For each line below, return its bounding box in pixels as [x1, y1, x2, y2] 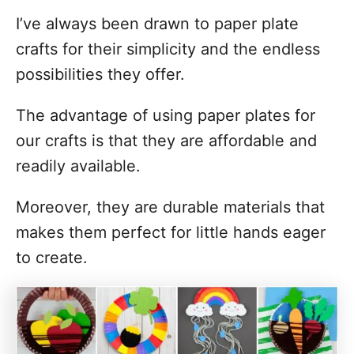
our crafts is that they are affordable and [16, 131, 317, 150]
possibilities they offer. [16, 65, 185, 84]
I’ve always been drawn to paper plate [16, 14, 299, 33]
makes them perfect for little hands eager [16, 223, 326, 242]
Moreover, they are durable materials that [16, 198, 325, 217]
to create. [16, 248, 88, 267]
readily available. [16, 156, 141, 175]
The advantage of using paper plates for [16, 106, 315, 125]
